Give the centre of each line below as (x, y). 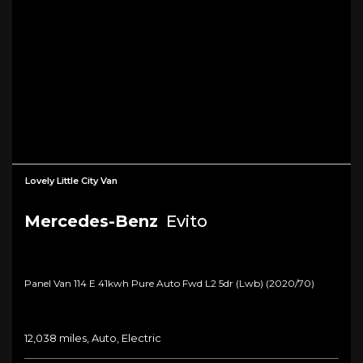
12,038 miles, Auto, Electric (93, 338)
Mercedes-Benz (91, 222)
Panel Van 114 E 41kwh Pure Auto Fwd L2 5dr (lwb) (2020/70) (169, 284)
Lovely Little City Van (71, 181)
